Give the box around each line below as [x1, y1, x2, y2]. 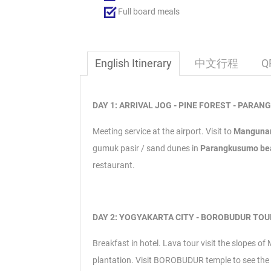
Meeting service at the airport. [93, 126, 206, 137]
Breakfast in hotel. [93, 238, 163, 249]
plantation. [93, 255, 135, 266]
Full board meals [118, 7, 180, 17]
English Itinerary [95, 57, 172, 70]
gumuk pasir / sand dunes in [93, 143, 200, 154]
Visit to [206, 126, 233, 137]
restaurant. [93, 160, 135, 171]
